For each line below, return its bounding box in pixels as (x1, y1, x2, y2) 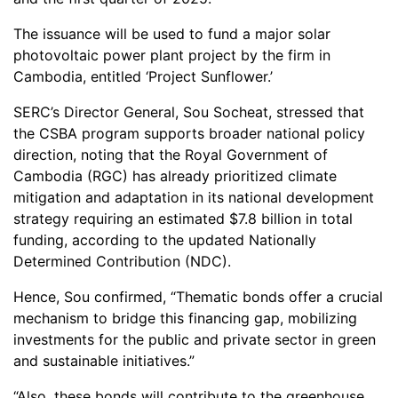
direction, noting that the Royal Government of (13, 145, 328, 163)
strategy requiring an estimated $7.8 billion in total (13, 209, 353, 227)
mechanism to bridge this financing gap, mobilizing (13, 308, 357, 327)
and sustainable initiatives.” (13, 351, 195, 370)
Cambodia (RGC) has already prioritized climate (13, 166, 337, 185)
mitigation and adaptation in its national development (13, 187, 374, 206)
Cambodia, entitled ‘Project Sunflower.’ (13, 67, 273, 85)
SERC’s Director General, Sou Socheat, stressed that (13, 102, 364, 121)
